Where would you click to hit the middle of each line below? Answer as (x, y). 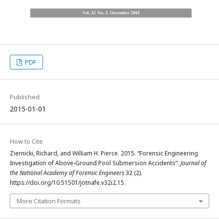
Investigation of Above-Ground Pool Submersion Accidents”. (95, 163)
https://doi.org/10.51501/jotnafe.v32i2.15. (68, 183)
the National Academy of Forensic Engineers (67, 173)
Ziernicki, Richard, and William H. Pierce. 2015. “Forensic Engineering (104, 153)
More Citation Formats (49, 201)
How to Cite (26, 141)
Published (25, 97)
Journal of (193, 163)
